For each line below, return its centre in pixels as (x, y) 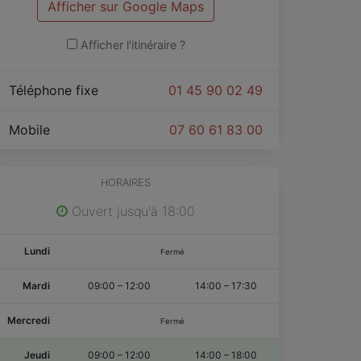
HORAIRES (126, 182)
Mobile (31, 129)
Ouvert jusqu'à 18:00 (131, 211)
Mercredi (29, 320)
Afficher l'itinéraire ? (133, 44)
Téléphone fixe (56, 90)
